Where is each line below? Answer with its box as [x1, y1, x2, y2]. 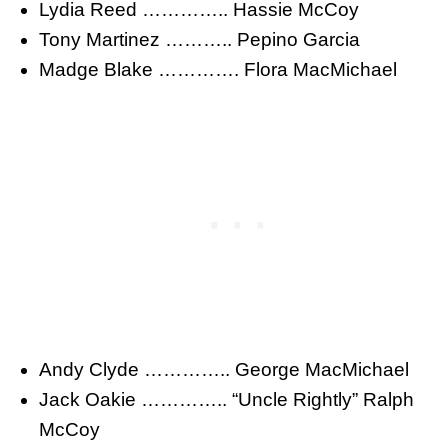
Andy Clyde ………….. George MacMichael [38, 358, 409, 380]
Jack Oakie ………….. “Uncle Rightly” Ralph [38, 388, 414, 410]
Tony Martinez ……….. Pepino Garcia [38, 28, 360, 50]
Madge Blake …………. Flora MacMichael [38, 58, 397, 80]
